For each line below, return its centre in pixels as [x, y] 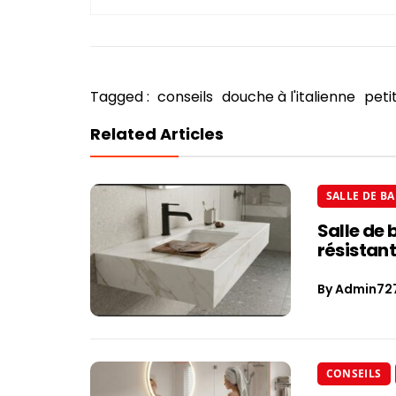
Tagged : [122, 96]
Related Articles [157, 133]
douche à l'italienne [289, 96]
